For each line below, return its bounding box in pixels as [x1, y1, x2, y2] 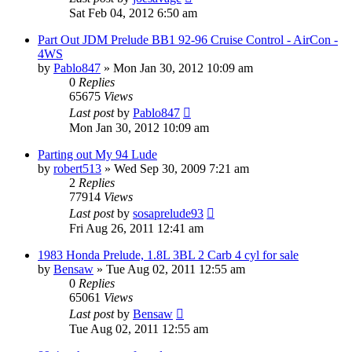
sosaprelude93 [133, 206, 203, 220]
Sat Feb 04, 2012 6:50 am [69, 5, 197, 20]
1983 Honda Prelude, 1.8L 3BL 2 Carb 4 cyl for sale [38, 247, 299, 262]
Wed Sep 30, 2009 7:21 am [114, 161, 249, 175]
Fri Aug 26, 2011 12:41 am [69, 221, 203, 235]
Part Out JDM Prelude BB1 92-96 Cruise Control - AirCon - [38, 32, 338, 46]
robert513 [53, 161, 101, 175]
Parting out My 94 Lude [38, 147, 157, 161]
